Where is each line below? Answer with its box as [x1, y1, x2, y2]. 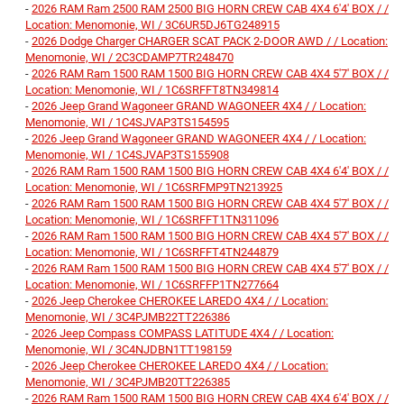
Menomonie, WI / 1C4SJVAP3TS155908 [25, 148, 229, 162]
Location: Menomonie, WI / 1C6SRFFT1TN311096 [25, 213, 279, 227]
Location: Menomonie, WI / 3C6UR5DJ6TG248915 [25, 18, 280, 32]
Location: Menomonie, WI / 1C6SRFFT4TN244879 [25, 245, 279, 260]
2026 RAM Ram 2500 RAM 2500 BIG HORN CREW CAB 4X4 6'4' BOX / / [32, 2, 389, 16]
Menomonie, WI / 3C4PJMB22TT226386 [25, 310, 230, 325]
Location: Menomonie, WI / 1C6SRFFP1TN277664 [25, 278, 279, 292]
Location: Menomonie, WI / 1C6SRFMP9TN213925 [25, 180, 282, 195]
